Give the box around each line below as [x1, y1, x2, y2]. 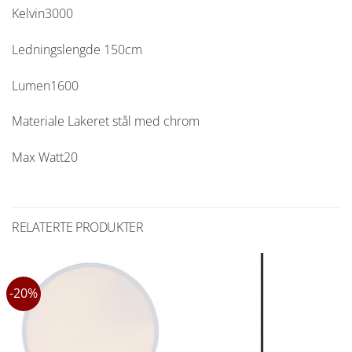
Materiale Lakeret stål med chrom [12, 112, 200, 130]
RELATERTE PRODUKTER [12, 218, 144, 236]
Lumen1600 [12, 76, 79, 94]
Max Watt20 [12, 148, 78, 167]
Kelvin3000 [12, 5, 73, 23]
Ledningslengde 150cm [12, 40, 142, 58]
